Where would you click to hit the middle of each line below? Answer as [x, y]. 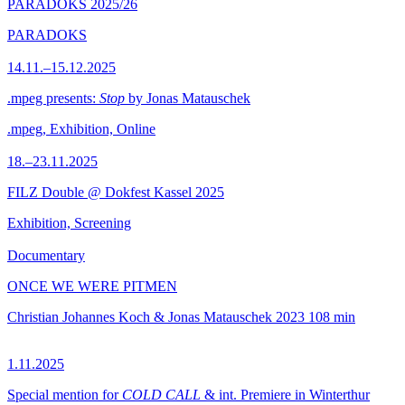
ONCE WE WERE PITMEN [92, 286]
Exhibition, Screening [69, 223]
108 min [332, 317]
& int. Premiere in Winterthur [285, 395]
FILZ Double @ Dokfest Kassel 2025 [116, 192]
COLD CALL [161, 395]
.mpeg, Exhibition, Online [81, 129]
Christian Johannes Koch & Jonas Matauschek [140, 317]
